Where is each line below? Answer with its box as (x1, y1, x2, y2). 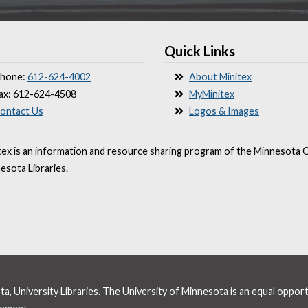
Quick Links (164, 43, 235, 59)
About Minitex (189, 71, 252, 82)
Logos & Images (189, 105, 259, 117)
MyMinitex (189, 88, 234, 100)
